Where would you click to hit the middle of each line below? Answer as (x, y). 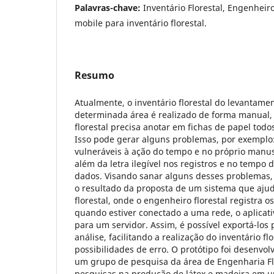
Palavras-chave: (109, 7)
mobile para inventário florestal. (141, 23)
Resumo (94, 75)
